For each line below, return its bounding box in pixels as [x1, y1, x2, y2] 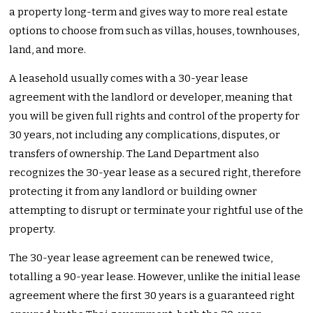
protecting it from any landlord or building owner [9, 184, 258, 198]
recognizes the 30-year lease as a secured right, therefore [9, 166, 302, 179]
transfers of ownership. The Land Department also [9, 147, 260, 160]
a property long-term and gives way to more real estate [9, 5, 289, 18]
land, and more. [9, 43, 89, 56]
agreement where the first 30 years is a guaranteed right [9, 289, 296, 302]
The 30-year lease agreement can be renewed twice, [9, 251, 273, 264]
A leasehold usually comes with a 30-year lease [9, 71, 249, 85]
